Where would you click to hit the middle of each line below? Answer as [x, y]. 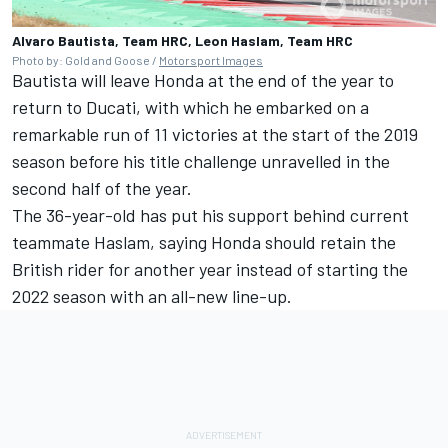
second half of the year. [102, 187]
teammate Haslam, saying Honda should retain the [204, 241]
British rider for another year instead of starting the [210, 268]
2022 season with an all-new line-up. [152, 295]
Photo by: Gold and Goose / [85, 59]
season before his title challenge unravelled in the [201, 160]
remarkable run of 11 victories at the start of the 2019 [215, 133]
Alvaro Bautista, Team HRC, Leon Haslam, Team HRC [182, 40]
